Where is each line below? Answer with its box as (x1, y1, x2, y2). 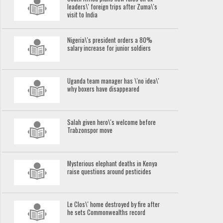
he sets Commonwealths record (67, 208, 146, 218)
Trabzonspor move (67, 125, 113, 135)
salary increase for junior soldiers (67, 43, 151, 53)
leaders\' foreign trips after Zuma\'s (67, 2, 158, 12)
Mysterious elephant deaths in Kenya (67, 158, 158, 168)
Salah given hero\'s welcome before (67, 117, 156, 127)
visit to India (67, 10, 98, 20)
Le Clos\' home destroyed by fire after (67, 200, 160, 210)
